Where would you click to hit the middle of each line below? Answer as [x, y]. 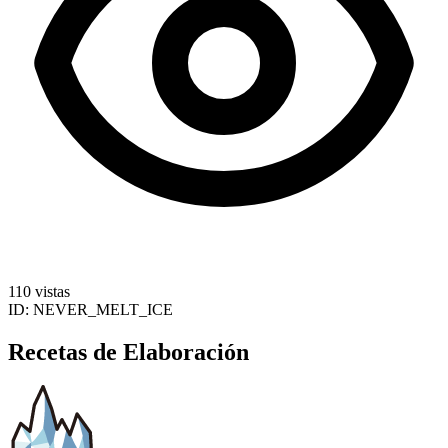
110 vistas [39, 291]
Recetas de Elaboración [128, 351]
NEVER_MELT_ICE [103, 309]
